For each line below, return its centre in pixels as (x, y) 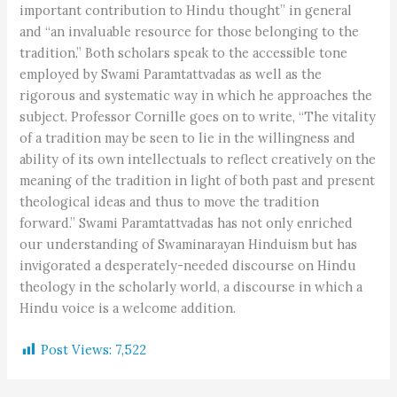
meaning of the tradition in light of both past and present (198, 181)
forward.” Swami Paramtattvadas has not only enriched (187, 223)
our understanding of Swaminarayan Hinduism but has (189, 245)
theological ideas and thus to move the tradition (170, 202)
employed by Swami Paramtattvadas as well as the (171, 74)
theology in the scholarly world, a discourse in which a (191, 287)
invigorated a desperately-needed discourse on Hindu (188, 266)
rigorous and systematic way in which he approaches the (196, 96)
